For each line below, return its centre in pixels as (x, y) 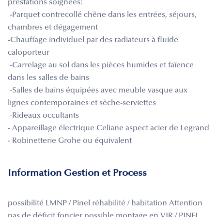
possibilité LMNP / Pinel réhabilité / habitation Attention (105, 203)
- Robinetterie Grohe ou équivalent (70, 141)
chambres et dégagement (53, 27)
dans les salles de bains (48, 78)
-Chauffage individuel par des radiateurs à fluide (93, 40)
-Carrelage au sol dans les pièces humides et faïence (101, 65)
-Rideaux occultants (43, 116)
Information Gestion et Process (77, 173)
